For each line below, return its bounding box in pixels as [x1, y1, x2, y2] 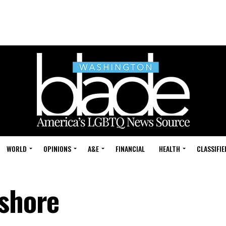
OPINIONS [43, 143, 71, 154]
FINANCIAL [116, 143, 145, 154]
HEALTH [159, 143, 180, 154]
